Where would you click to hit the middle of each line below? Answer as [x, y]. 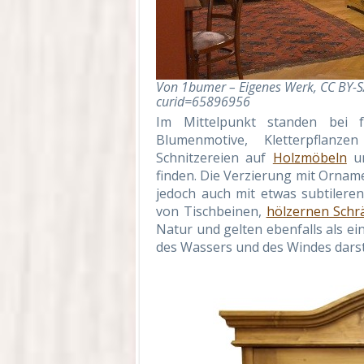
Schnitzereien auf [214, 158]
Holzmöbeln [310, 158]
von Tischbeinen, [211, 211]
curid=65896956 [203, 102]
